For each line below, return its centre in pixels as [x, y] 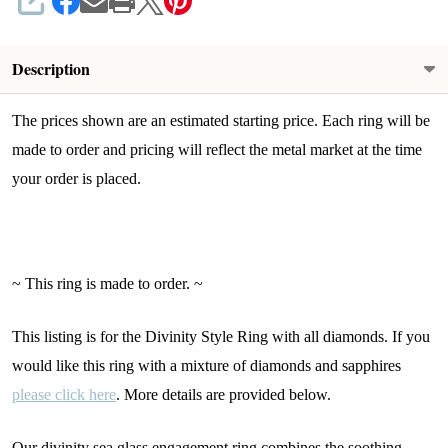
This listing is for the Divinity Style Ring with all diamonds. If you [221, 337]
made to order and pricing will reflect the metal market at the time [217, 150]
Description [51, 69]
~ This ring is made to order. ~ [107, 284]
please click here [64, 395]
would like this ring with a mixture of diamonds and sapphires [206, 366]
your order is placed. [76, 179]
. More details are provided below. [223, 395]
